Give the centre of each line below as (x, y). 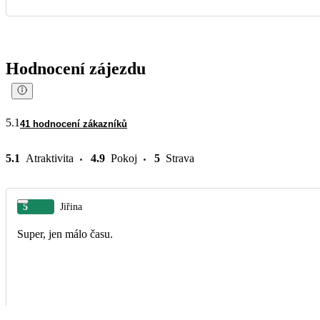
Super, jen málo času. (65, 234)
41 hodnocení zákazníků (74, 124)
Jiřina (71, 206)
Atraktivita (50, 158)
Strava (180, 158)
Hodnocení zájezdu (76, 68)
